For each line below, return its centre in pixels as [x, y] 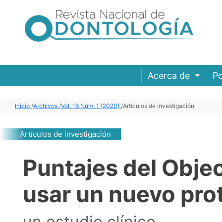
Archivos [46, 106]
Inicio [23, 106]
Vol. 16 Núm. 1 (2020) [91, 106]
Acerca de [170, 76]
